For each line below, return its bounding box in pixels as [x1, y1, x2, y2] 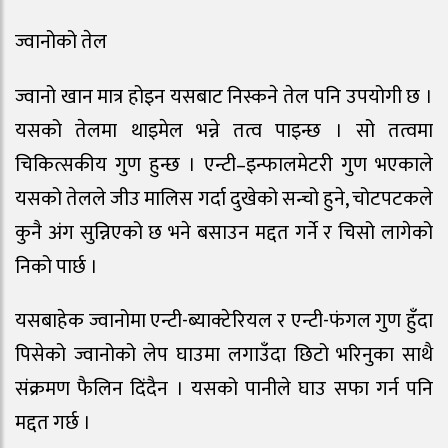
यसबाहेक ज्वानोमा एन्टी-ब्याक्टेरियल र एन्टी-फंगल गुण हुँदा [15, 304, 433, 339]
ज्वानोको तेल [15, 24, 107, 59]
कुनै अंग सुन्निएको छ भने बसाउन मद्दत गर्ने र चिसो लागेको [15, 215, 433, 250]
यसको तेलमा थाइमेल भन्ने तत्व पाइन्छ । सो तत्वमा [15, 113, 433, 148]
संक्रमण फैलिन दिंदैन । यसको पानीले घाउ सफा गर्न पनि [15, 372, 433, 407]
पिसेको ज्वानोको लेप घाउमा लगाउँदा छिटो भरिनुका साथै [15, 338, 433, 373]
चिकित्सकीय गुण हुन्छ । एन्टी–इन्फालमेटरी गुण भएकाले [15, 147, 433, 182]
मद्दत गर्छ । [15, 406, 91, 441]
